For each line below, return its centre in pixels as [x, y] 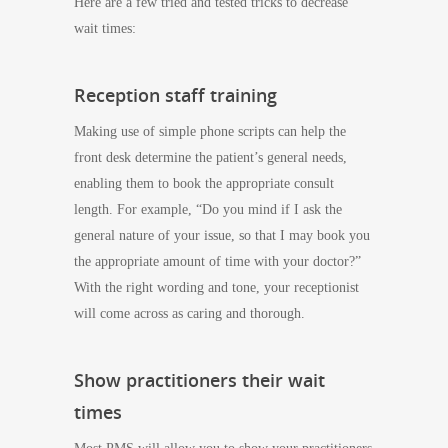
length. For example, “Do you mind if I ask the [208, 209]
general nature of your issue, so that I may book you [222, 235]
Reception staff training [175, 95]
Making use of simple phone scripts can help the [210, 131]
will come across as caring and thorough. [189, 313]
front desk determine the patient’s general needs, [210, 157]
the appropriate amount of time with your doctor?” [217, 261]
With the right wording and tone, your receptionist [216, 287]
